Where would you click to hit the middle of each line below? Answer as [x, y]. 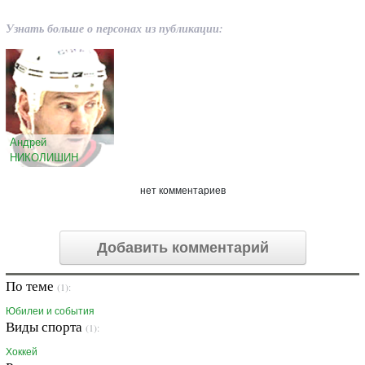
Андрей [28, 142]
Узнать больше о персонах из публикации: [114, 29]
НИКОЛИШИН [44, 157]
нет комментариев [182, 191]
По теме [31, 286]
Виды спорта [46, 327]
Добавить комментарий [182, 248]
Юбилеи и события [50, 312]
